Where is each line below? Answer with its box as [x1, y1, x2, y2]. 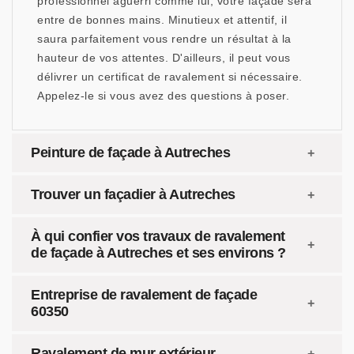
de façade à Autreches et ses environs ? [31, 245, 286, 261]
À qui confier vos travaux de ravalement [31, 228, 285, 244]
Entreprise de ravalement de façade [31, 287, 257, 303]
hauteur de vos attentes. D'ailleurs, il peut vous [37, 51, 291, 64]
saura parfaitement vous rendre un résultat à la [37, 32, 292, 45]
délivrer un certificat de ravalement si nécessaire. [37, 70, 303, 83]
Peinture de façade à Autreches [31, 145, 230, 160]
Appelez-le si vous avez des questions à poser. [37, 89, 289, 102]
